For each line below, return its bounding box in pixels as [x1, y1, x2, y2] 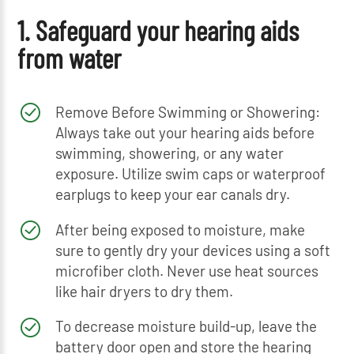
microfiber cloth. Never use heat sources [55, 261, 318, 280]
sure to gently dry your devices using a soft [55, 240, 330, 259]
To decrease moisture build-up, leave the [55, 317, 317, 336]
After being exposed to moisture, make [55, 220, 305, 239]
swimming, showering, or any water [55, 143, 284, 162]
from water [17, 40, 122, 74]
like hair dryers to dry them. [55, 281, 233, 300]
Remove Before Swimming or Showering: [55, 102, 320, 121]
